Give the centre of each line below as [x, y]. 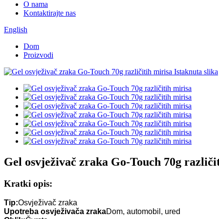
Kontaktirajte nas [50, 13]
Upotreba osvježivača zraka [55, 211]
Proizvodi [38, 55]
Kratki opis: [28, 183]
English [16, 30]
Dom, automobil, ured [143, 211]
